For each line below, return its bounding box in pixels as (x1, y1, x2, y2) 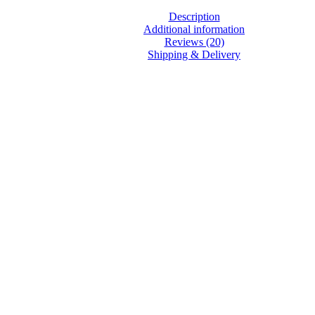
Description (168, 10, 220, 22)
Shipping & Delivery (148, 48, 240, 60)
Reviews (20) (164, 35, 224, 48)
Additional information (143, 22, 245, 35)
